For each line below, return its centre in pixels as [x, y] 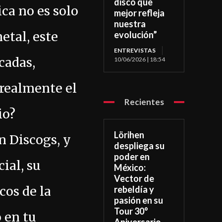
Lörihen [129, 135]
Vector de [134, 179]
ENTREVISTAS [135, 51]
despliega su [139, 146]
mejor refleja [139, 13]
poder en [132, 157]
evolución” [136, 35]
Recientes [144, 102]
